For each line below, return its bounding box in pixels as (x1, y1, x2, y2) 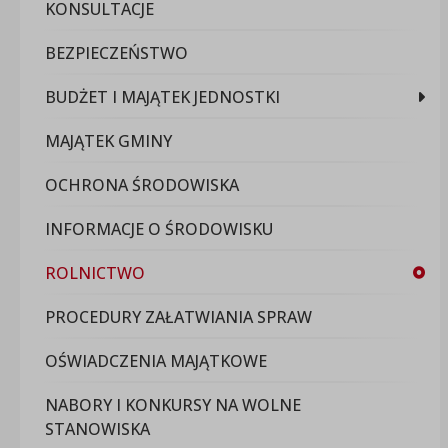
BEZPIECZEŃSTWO (45, 41, 189, 64)
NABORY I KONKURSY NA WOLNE (45, 393, 302, 416)
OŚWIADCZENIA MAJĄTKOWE (45, 349, 268, 372)
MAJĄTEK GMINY (45, 129, 173, 152)
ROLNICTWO (45, 261, 146, 284)
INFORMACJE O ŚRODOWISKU (45, 217, 274, 240)
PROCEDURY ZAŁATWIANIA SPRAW (45, 305, 313, 328)
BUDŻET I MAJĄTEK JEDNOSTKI (45, 85, 281, 108)
